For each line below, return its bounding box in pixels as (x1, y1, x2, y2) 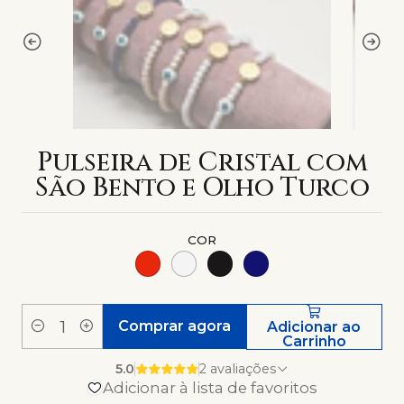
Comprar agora (117, 317, 231, 335)
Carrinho (281, 332, 346, 350)
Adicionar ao (267, 317, 362, 335)
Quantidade (22, 328, 97, 345)
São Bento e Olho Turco (34, 170, 370, 206)
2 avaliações (210, 360, 276, 377)
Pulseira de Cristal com (36, 144, 368, 180)
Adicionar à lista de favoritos (103, 378, 317, 397)
